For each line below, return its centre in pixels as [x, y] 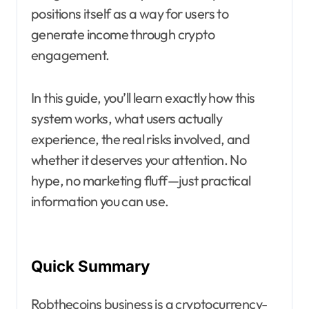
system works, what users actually [127, 119]
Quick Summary [90, 266]
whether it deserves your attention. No [139, 160]
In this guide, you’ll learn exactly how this [143, 98]
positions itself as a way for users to [130, 14]
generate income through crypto [123, 34]
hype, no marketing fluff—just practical [141, 181]
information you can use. [100, 201]
